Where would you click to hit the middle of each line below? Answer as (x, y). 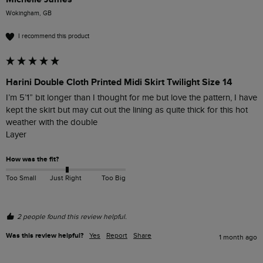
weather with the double (52, 122)
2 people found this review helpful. (72, 216)
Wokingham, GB (29, 13)
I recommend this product (54, 36)
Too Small (21, 178)
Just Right (65, 178)
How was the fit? (32, 159)
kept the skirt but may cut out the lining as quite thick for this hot (127, 110)
